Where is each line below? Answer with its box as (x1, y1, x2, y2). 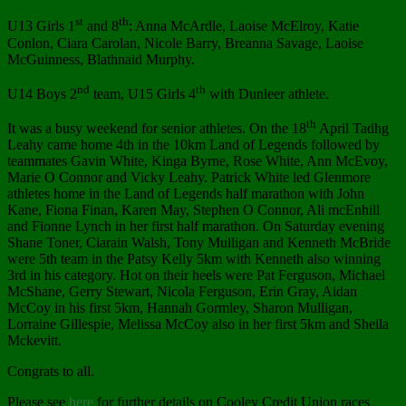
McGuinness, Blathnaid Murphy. (7, 51, 195, 67)
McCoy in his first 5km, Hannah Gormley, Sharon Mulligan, (7, 300, 353, 316)
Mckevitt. (7, 333, 62, 349)
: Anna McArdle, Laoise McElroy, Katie (129, 18, 359, 34)
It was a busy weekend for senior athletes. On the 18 (7, 121, 306, 137)
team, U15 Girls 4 (90, 86, 196, 102)
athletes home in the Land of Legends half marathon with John (7, 186, 364, 202)
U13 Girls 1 (7, 18, 75, 34)
